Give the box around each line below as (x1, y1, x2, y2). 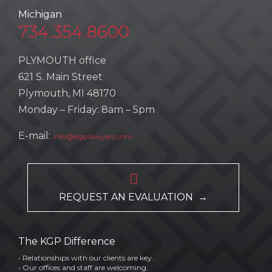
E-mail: (18, 129, 53, 141)
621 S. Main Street (18, 70, 103, 83)
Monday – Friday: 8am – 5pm (18, 103, 155, 115)
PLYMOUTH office (18, 54, 106, 66)
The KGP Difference (18, 236, 115, 248)
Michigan (18, 8, 62, 21)
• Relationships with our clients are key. (18, 253, 154, 262)
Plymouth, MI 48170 (18, 87, 116, 99)
